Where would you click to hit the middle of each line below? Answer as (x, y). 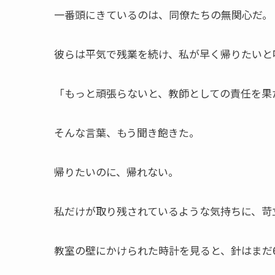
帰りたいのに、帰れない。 (116, 171)
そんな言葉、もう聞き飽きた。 (127, 132)
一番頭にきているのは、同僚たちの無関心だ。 (163, 14)
